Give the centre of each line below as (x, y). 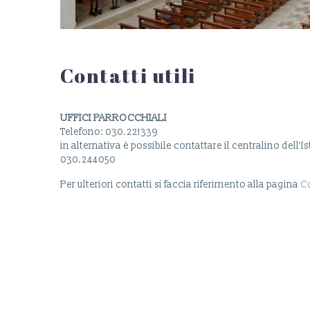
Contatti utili (128, 75)
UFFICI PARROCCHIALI (113, 118)
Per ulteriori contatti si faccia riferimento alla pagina (180, 184)
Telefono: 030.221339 (109, 132)
